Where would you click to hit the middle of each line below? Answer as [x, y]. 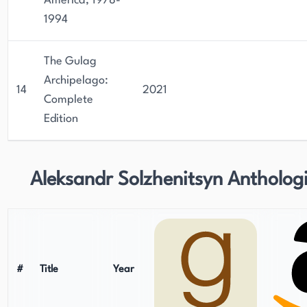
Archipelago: [76, 81]
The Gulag [70, 61]
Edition [61, 119]
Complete [69, 100]
